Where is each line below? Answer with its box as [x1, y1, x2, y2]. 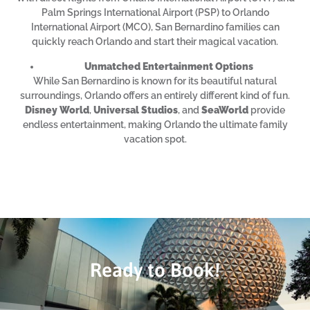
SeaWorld [201, 104, 248, 116]
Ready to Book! [90, 259, 220, 282]
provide [248, 104, 285, 116]
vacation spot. [123, 133, 187, 145]
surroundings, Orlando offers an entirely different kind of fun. [20, 89, 290, 101]
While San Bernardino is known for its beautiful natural [33, 75, 277, 86]
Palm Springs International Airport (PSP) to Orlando [41, 7, 269, 19]
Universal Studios [93, 104, 178, 116]
